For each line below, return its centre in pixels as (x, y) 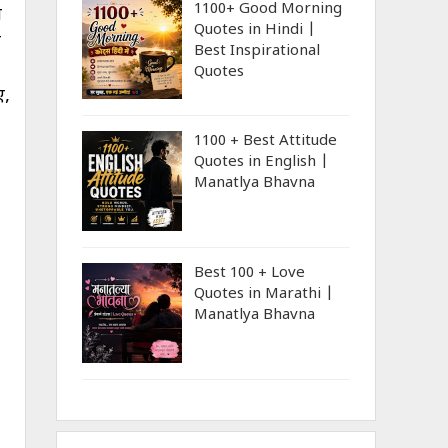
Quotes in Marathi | (264, 294)
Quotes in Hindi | (255, 30)
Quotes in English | (261, 162)
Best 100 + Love (249, 273)
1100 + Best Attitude (265, 141)
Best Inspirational (257, 51)
